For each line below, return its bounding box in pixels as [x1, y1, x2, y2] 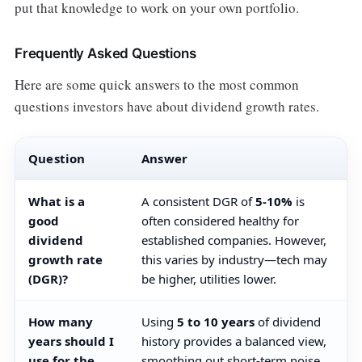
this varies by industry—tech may [141, 251, 327, 268]
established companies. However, [141, 232, 326, 249]
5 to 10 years [176, 314, 255, 330]
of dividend [254, 314, 321, 330]
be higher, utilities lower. [141, 271, 276, 288]
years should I [27, 333, 114, 350]
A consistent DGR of [141, 193, 255, 210]
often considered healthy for [141, 213, 299, 229]
